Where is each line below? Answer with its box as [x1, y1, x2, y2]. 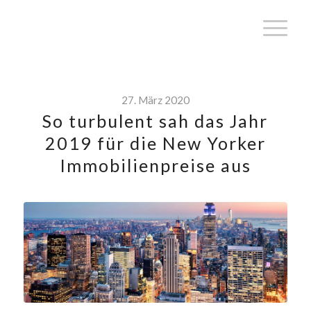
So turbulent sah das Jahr [42, 110, 269, 131]
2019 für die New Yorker [44, 133, 266, 153]
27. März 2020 [121, 94, 190, 106]
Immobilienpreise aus [59, 155, 251, 176]
